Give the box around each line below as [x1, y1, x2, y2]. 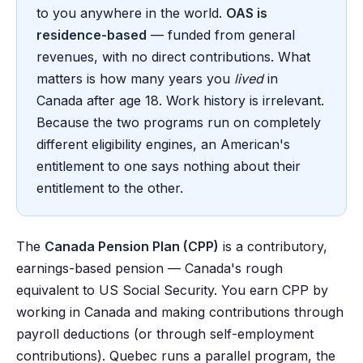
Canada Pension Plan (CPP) [45, 238, 219, 255]
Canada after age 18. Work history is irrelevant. [36, 92, 324, 109]
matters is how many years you [36, 70, 234, 88]
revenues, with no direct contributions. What [36, 49, 310, 66]
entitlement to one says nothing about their [36, 158, 301, 175]
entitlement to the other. [36, 180, 183, 197]
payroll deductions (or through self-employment [16, 326, 314, 343]
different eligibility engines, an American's [36, 136, 290, 153]
